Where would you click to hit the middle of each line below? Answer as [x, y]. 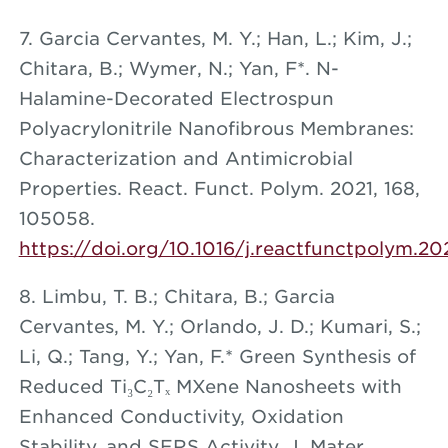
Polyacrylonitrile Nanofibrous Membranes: [216, 128]
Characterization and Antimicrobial [185, 158]
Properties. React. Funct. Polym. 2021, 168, [219, 188]
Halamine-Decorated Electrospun [176, 98]
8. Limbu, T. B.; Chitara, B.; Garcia [176, 296]
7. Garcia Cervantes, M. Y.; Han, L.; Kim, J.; [215, 38]
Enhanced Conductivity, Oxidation [181, 416]
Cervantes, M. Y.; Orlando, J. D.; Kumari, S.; [219, 326]
